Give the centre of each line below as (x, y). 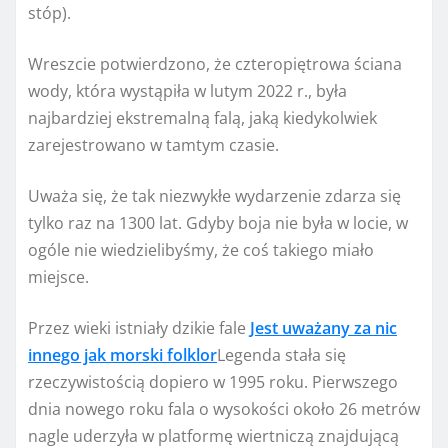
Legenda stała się (281, 354)
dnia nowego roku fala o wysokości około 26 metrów (224, 408)
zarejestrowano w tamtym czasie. (153, 144)
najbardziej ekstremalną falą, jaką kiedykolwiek (202, 117)
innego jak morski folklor (122, 354)
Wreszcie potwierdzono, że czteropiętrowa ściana (215, 63)
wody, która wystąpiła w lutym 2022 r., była (187, 90)
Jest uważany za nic (323, 327)
